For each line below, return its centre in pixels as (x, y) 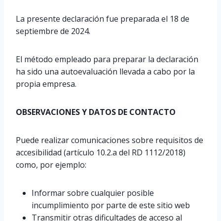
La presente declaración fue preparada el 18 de (103, 19)
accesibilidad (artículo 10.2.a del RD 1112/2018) (101, 152)
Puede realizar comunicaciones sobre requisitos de (110, 140)
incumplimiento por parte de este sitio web (111, 205)
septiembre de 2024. (53, 31)
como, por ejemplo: (51, 165)
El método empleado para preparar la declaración (107, 59)
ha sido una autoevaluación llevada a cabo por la (105, 72)
